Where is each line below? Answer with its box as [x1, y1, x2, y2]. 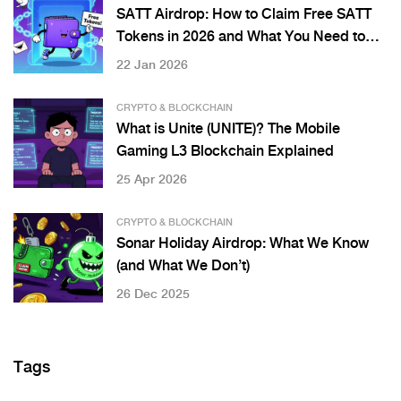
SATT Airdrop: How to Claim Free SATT [116, 7, 371, 23]
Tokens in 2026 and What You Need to [116, 30, 365, 46]
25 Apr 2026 [116, 174, 187, 187]
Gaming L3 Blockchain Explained [116, 144, 334, 160]
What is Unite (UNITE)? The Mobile [116, 122, 340, 138]
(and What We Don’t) [116, 259, 250, 275]
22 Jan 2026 [116, 59, 188, 73]
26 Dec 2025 [116, 288, 190, 302]
